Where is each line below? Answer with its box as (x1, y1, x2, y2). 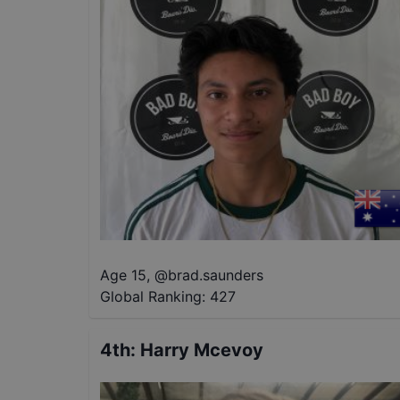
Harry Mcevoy (140, 339, 263, 362)
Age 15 (100, 266, 146, 285)
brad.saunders (168, 266, 263, 285)
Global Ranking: (100, 287, 205, 306)
